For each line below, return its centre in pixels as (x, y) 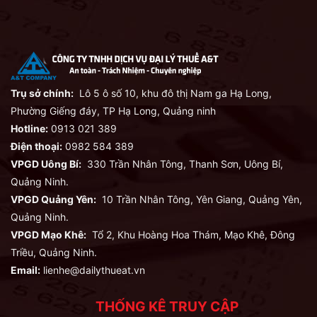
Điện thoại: (36, 146)
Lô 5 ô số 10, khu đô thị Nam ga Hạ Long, (173, 93)
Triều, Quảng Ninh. (54, 253)
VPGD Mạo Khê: (48, 235)
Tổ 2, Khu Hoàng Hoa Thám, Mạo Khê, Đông (191, 235)
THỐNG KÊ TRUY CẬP (158, 307)
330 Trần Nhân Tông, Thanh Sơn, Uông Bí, (182, 164)
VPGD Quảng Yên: (53, 200)
